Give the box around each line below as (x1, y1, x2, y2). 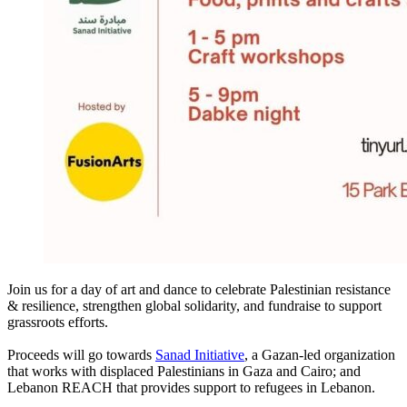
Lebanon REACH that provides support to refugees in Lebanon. (7, 379, 375, 395)
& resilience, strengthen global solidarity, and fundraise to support (7, 297, 382, 313)
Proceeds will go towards (7, 346, 155, 362)
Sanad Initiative (155, 346, 244, 362)
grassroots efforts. (7, 313, 108, 330)
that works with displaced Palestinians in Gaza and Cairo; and (7, 362, 361, 379)
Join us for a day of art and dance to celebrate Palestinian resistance (7, 281, 391, 297)
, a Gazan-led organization (244, 346, 395, 362)
